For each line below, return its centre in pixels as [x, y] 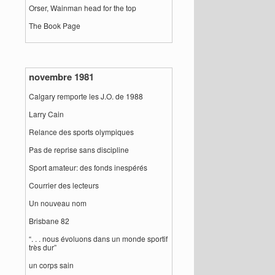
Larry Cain [47, 114]
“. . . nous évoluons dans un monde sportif [99, 238]
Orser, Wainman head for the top [83, 8]
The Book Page [55, 25]
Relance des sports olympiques [82, 132]
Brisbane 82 [49, 221]
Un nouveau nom [58, 203]
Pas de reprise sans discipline [79, 149]
